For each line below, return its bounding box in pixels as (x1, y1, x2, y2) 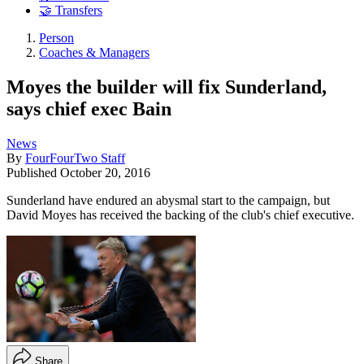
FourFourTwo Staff (25, 150, 125, 165)
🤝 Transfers (39, 3, 102, 18)
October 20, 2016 (60, 165, 150, 180)
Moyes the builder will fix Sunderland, (6, 76, 327, 97)
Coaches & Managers (39, 45, 149, 60)
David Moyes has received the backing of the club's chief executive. (6, 207, 354, 222)
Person (39, 31, 74, 45)
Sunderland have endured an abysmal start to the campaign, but (6, 193, 330, 207)
